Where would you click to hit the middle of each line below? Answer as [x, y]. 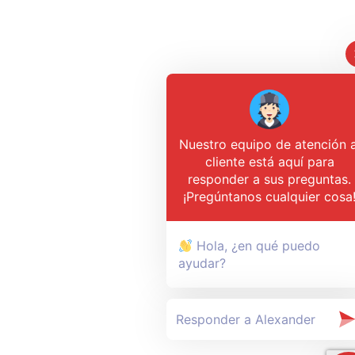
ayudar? [202, 263]
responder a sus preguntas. [269, 179]
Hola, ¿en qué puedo [257, 246]
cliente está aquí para [269, 162]
